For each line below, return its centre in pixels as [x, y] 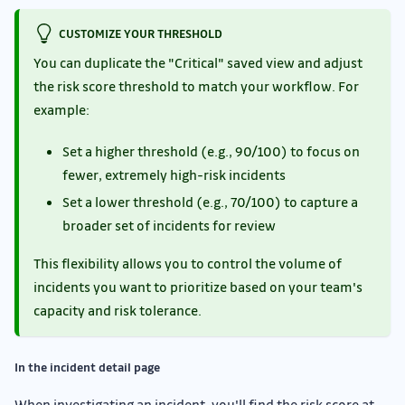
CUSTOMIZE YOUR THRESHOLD [140, 33]
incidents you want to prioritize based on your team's [198, 287]
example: [61, 110]
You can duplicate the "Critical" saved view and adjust [198, 63]
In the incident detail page [87, 367]
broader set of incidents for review [169, 226]
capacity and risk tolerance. [118, 311]
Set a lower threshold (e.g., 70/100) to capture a [210, 202]
